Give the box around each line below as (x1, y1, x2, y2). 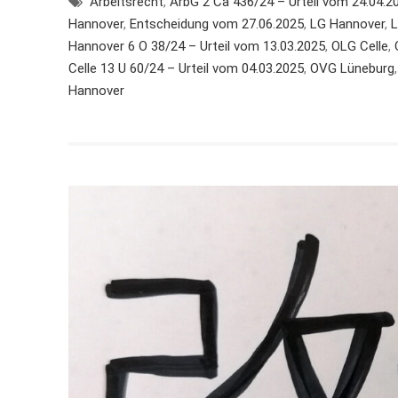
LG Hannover (310, 15, 385, 32)
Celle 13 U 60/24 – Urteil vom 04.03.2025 (68, 60, 304, 76)
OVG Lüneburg (310, 60, 394, 76)
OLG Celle (331, 37, 388, 54)
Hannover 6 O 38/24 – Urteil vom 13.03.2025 (68, 37, 325, 54)
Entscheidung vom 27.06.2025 (130, 15, 304, 32)
